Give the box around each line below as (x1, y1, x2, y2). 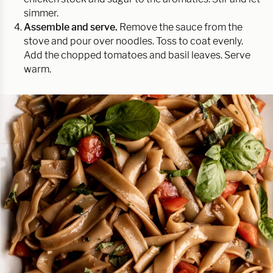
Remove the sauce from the (119, 21, 243, 33)
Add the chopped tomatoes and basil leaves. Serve (24, 49, 250, 61)
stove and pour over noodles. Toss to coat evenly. (24, 35, 243, 47)
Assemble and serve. (24, 21, 119, 33)
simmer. (24, 7, 60, 19)
